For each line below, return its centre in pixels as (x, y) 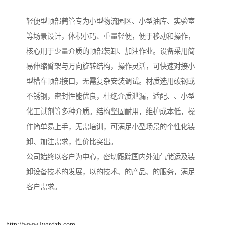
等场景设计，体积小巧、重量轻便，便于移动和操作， (110, 36)
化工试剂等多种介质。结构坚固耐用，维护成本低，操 (110, 112)
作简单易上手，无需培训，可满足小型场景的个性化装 (110, 127)
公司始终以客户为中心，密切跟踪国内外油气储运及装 (110, 157)
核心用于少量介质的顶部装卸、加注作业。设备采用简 (110, 51)
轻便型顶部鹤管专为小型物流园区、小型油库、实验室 (110, 21)
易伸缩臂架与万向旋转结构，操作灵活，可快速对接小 (110, 67)
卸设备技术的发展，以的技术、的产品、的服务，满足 (110, 172)
